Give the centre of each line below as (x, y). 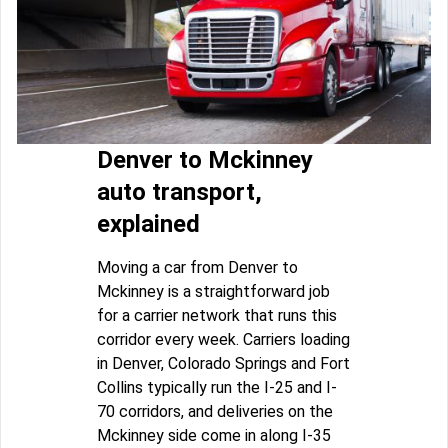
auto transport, (179, 192)
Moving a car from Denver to (197, 268)
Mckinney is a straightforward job (213, 292)
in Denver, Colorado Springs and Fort (223, 364)
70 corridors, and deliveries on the (215, 412)
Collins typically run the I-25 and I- (217, 388)
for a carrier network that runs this (217, 316)
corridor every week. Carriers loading (223, 340)
